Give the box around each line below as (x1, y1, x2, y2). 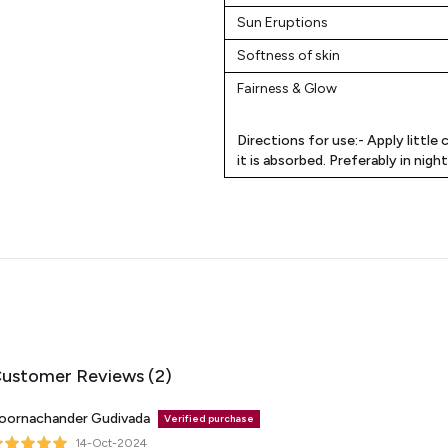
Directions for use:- (237, 132, 367, 149)
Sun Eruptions (237, 14, 328, 31)
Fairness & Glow (237, 80, 337, 97)
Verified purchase (164, 412, 254, 425)
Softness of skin (237, 47, 340, 64)
